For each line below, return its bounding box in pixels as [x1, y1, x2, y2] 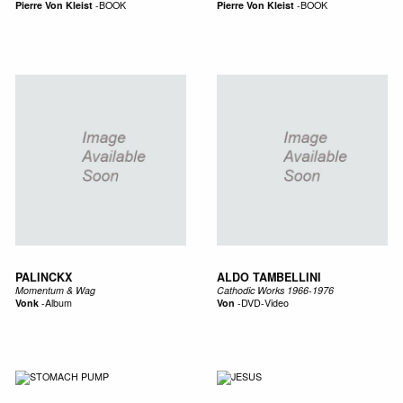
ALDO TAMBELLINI [216, 268, 321, 285]
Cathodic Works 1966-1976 [216, 282, 334, 297]
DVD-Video [240, 295, 289, 309]
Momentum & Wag [14, 282, 95, 297]
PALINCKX [14, 268, 72, 285]
